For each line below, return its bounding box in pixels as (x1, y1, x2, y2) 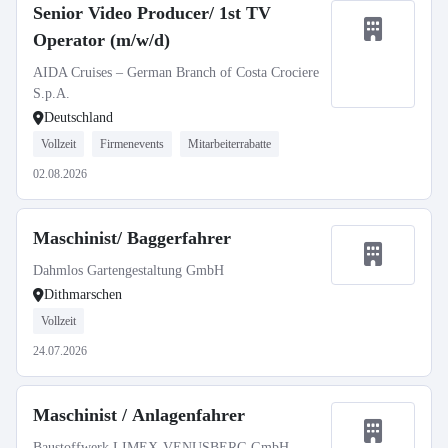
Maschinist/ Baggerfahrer (33, 228, 231, 248)
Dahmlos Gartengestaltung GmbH (33, 263, 224, 278)
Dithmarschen (44, 287, 122, 302)
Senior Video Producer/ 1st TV (33, 3, 271, 23)
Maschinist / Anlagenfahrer (33, 405, 245, 425)
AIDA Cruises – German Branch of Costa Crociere (33, 65, 319, 80)
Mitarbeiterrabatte (188, 137, 271, 151)
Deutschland (44, 110, 113, 125)
